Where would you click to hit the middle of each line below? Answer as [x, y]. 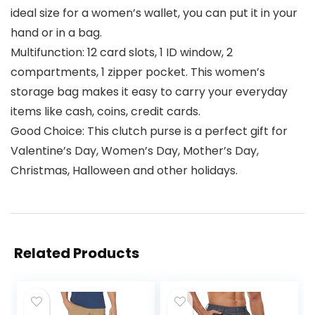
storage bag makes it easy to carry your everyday [149, 92]
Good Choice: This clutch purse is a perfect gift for [149, 131]
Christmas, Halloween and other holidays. [124, 171]
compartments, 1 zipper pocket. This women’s [138, 72]
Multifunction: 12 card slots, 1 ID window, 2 [122, 53]
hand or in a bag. [56, 33]
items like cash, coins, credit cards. [105, 112]
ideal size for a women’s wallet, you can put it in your [154, 13]
